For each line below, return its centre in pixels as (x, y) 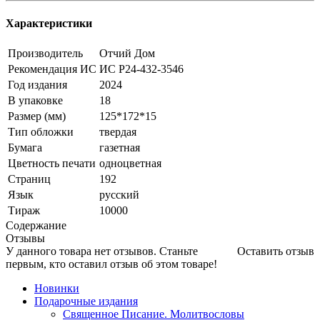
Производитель (45, 53)
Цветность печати (52, 163)
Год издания (37, 84)
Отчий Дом (127, 53)
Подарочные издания (86, 301)
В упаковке (35, 100)
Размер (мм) (37, 116)
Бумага (25, 147)
